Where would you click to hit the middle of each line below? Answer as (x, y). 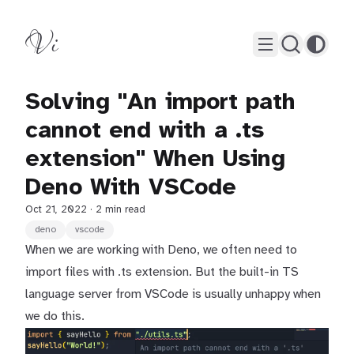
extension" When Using (155, 160)
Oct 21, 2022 (58, 210)
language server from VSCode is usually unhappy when (173, 294)
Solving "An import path (160, 103)
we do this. (55, 316)
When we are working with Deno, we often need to (161, 250)
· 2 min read (118, 210)
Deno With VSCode (131, 188)
